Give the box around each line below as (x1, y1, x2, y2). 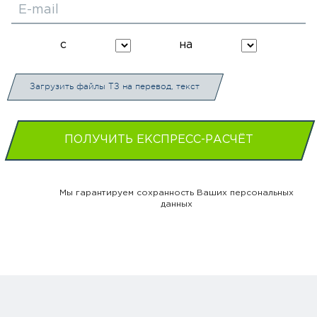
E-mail (18, 4, 59, 16)
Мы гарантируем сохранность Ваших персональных (59, 189, 294, 197)
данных (160, 200, 192, 209)
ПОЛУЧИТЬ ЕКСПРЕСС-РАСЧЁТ (64, 134, 253, 146)
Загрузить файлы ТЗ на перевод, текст (30, 81, 200, 92)
